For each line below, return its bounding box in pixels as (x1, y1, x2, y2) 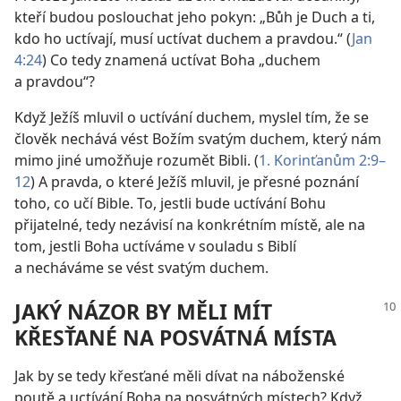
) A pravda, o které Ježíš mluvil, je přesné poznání (30, 171, 359, 192)
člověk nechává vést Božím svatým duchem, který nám (14, 128, 381, 149)
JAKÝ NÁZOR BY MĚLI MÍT (14, 297, 272, 327)
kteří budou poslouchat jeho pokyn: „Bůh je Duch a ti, (14, 6, 375, 27)
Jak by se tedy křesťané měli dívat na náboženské (14, 366, 345, 387)
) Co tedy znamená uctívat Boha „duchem (42, 49, 320, 70)
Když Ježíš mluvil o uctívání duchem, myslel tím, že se (14, 107, 369, 127)
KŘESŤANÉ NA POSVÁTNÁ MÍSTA (14, 323, 337, 353)
